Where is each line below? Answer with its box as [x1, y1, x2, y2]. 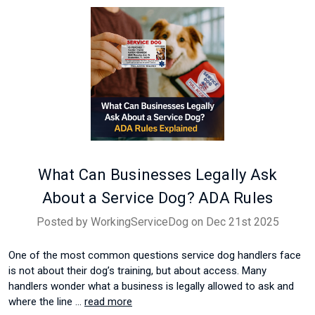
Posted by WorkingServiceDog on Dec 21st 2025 [36, 215, 279, 229]
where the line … [8, 295, 84, 308]
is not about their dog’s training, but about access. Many [8, 264, 266, 277]
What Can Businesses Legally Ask [37, 166, 278, 184]
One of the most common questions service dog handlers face [8, 249, 301, 262]
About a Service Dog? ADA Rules [41, 189, 274, 207]
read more [84, 295, 132, 308]
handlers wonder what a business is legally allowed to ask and [8, 280, 294, 292]
